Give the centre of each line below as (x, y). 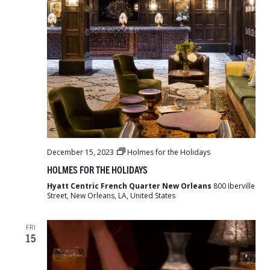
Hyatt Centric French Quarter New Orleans (130, 186)
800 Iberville (234, 186)
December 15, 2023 (80, 152)
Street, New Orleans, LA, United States (111, 196)
